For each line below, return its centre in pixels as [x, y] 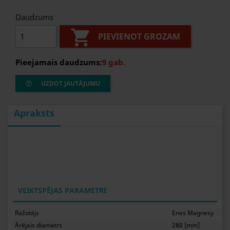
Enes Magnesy [193, 213]
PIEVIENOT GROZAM [139, 37]
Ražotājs [27, 213]
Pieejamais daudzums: [59, 62]
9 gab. [114, 62]
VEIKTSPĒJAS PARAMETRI [62, 190]
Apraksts [34, 113]
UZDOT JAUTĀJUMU [70, 83]
